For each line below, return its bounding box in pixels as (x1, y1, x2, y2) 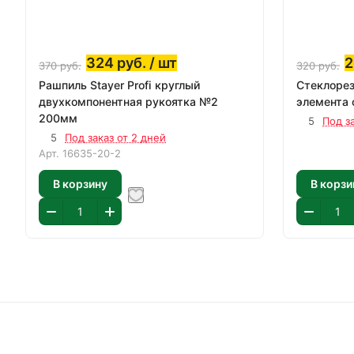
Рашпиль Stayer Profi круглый (39, 78, 200, 92)
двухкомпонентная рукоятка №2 (39, 95, 218, 108)
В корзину (53, 176, 107, 190)
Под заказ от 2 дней (65, 131, 166, 144)
